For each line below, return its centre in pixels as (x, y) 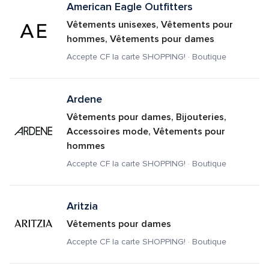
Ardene (84, 99)
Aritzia (82, 206)
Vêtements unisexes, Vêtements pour (150, 25)
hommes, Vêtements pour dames (140, 39)
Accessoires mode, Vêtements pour (146, 131)
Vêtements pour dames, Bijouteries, (146, 117)
